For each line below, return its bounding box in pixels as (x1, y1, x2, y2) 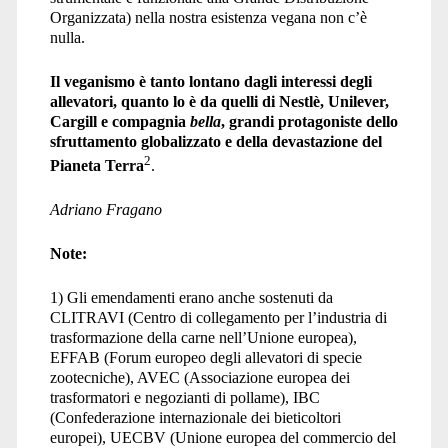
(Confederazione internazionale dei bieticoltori (49, 409, 341, 427)
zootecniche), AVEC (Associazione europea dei (49, 369, 350, 387)
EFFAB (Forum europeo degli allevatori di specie (49, 349, 362, 367)
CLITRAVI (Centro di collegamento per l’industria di (49, 309, 387, 327)
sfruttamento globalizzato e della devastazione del (49, 132, 382, 150)
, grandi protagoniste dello (220, 112, 398, 130)
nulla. (49, 28, 85, 46)
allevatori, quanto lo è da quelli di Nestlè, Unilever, (49, 92, 389, 110)
